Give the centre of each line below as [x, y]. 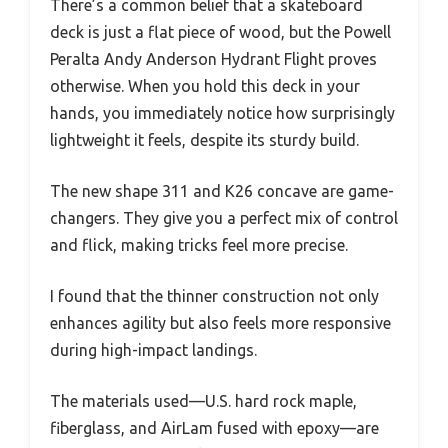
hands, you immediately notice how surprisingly [222, 112]
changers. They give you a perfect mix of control [224, 217]
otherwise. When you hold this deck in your [205, 85]
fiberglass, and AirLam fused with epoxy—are [214, 427]
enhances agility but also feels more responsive [220, 322]
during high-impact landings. [153, 349]
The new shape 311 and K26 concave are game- [222, 190]
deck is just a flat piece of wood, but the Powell [220, 31]
